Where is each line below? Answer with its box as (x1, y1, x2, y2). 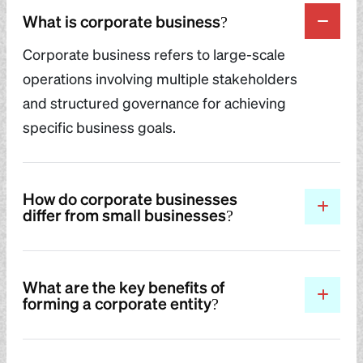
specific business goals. (23, 117, 176, 136)
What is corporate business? (23, 10, 228, 32)
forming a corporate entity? (23, 292, 219, 314)
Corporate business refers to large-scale (23, 44, 285, 63)
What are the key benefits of (23, 275, 224, 297)
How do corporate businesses (23, 187, 237, 209)
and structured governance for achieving (23, 92, 286, 112)
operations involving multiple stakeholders (23, 68, 297, 88)
